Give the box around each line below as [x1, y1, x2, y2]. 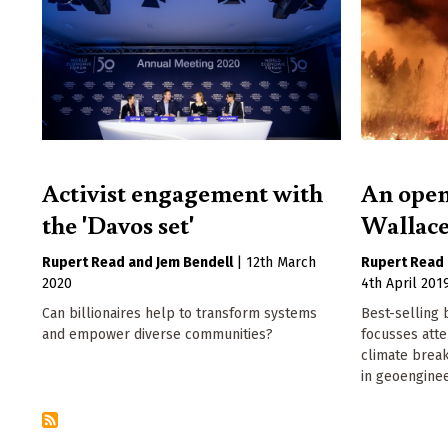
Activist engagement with [42, 175, 323, 210]
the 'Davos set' [42, 207, 194, 242]
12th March [246, 254, 316, 272]
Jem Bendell [156, 254, 233, 272]
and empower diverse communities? [42, 326, 273, 344]
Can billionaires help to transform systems [42, 305, 317, 323]
